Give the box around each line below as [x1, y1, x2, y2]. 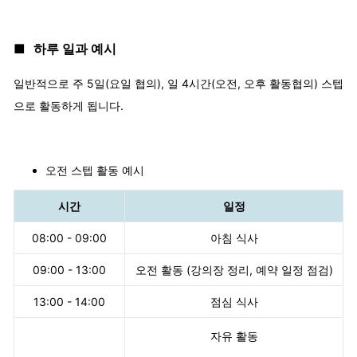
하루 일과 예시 [33, 41, 116, 57]
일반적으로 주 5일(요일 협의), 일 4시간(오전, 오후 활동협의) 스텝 [14, 76, 343, 91]
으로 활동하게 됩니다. [14, 99, 124, 113]
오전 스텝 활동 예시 [45, 163, 144, 178]
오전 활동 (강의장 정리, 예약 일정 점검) [135, 263, 333, 277]
